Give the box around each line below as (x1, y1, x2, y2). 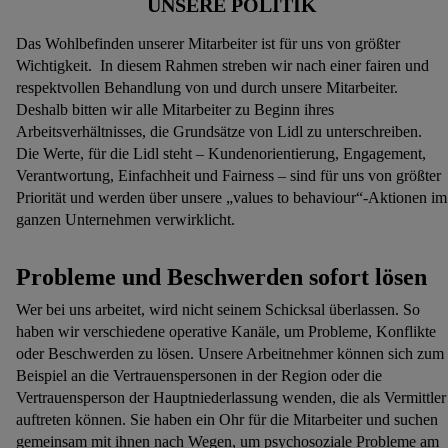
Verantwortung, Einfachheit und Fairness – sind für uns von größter (16, 167, 441, 185)
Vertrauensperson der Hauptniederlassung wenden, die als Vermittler (16, 389, 446, 407)
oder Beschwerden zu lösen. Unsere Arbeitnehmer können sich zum (16, 345, 444, 363)
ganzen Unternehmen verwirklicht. (16, 211, 235, 229)
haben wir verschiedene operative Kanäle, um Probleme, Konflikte (16, 323, 436, 341)
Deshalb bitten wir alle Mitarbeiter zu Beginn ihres (16, 101, 334, 119)
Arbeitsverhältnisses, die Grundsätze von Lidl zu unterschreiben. (16, 123, 422, 141)
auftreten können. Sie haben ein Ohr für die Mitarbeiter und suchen (16, 411, 438, 429)
